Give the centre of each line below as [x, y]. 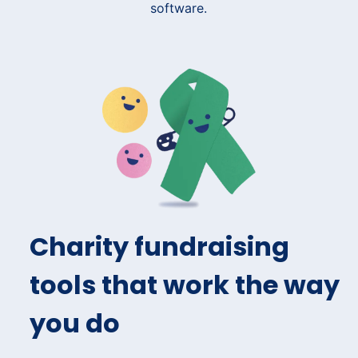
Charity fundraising [159, 246]
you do [75, 323]
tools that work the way [185, 284]
